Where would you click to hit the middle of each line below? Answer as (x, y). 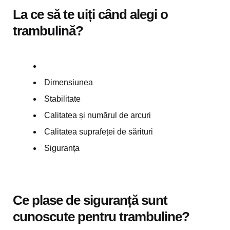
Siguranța (62, 148)
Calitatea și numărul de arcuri (98, 115)
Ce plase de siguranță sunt (90, 200)
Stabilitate (62, 99)
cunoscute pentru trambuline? (101, 217)
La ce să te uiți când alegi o (90, 14)
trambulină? (48, 31)
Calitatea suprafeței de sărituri (99, 132)
